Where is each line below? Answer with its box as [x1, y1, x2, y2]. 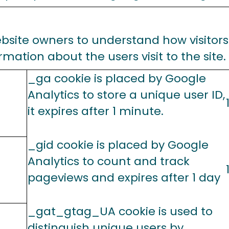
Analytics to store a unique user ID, [28, 87, 225, 103]
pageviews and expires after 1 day [28, 170, 220, 186]
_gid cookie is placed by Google [28, 137, 209, 153]
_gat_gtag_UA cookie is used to [28, 203, 213, 219]
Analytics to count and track [28, 153, 190, 169]
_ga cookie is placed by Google [28, 71, 206, 86]
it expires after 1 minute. [28, 103, 164, 119]
